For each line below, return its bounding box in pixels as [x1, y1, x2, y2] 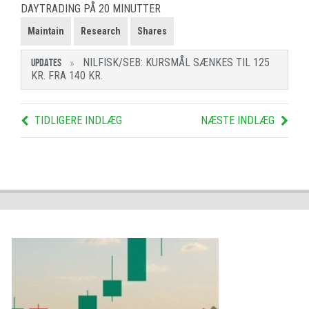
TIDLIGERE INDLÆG [34, 114, 122, 128]
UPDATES [31, 57, 61, 69]
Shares [137, 26, 167, 37]
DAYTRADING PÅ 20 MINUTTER [21, 2, 161, 16]
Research [81, 26, 121, 37]
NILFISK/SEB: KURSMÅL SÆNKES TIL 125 [83, 56, 270, 70]
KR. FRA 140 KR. [31, 69, 103, 83]
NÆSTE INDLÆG [201, 114, 275, 128]
